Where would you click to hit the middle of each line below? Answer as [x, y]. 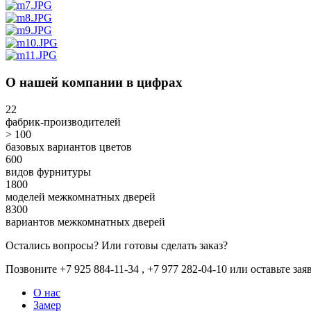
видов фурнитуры [48, 171]
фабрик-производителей [63, 121]
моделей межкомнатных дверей [81, 196]
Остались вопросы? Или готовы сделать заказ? [117, 245]
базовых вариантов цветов [69, 146]
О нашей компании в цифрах [94, 82]
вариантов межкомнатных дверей [85, 221]
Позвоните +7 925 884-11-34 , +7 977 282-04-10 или [128, 269]
